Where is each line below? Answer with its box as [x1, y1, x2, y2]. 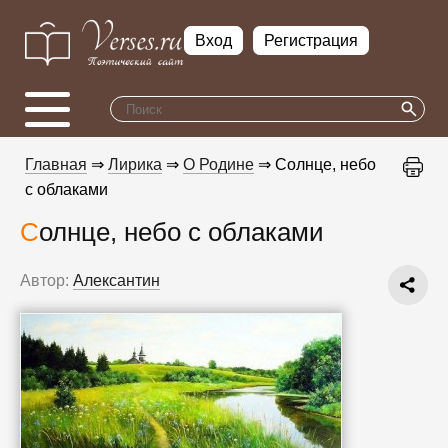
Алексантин [73, 271, 160, 289]
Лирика [108, 155, 162, 173]
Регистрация [264, 32, 359, 50]
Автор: [20, 271, 69, 289]
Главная [25, 155, 87, 173]
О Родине [183, 155, 254, 173]
